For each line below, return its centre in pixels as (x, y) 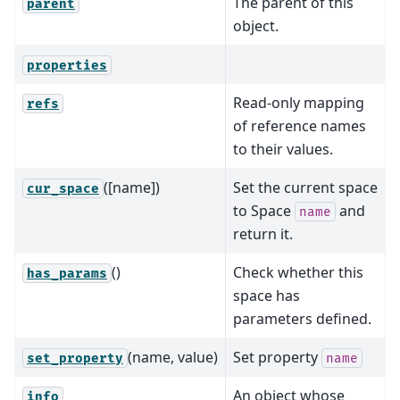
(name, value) (173, 357)
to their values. (283, 149)
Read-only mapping (299, 102)
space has (267, 295)
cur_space (63, 188)
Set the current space (305, 187)
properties (67, 65)
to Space (264, 210)
